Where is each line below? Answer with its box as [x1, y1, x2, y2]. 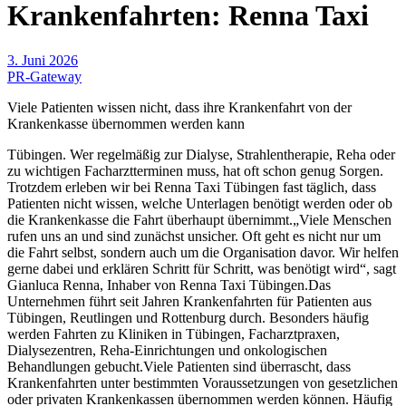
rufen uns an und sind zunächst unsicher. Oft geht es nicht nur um [7, 227, 381, 244]
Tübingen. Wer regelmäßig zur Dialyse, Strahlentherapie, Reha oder [7, 146, 395, 162]
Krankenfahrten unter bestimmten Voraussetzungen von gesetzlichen [7, 374, 398, 391]
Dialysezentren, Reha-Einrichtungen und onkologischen [7, 342, 327, 358]
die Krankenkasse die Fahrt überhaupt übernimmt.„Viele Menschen [7, 211, 391, 227]
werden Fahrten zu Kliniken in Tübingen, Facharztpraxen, [7, 325, 340, 342]
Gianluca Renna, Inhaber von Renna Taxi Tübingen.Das [7, 276, 331, 293]
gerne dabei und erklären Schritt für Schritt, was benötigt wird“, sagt [7, 260, 396, 276]
